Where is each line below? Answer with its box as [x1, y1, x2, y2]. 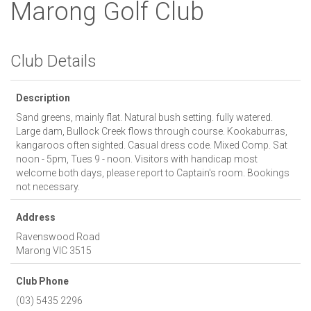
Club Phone [16, 275, 69, 287]
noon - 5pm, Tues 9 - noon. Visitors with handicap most [16, 153, 258, 165]
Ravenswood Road [16, 230, 102, 242]
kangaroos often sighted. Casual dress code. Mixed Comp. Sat [16, 139, 287, 151]
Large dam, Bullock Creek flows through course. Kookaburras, [16, 125, 287, 137]
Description [16, 92, 70, 103]
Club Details [10, 51, 96, 71]
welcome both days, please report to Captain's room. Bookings [16, 167, 289, 178]
